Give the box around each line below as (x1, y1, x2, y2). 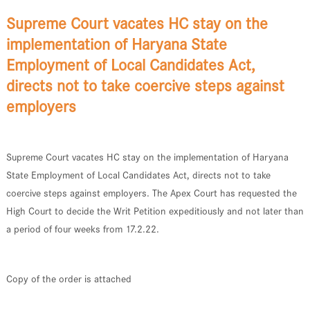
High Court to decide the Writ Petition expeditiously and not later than (6, 204, 304, 217)
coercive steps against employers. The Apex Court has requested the (6, 186, 297, 199)
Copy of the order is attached (6, 272, 131, 285)
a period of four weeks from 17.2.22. (6, 222, 159, 235)
